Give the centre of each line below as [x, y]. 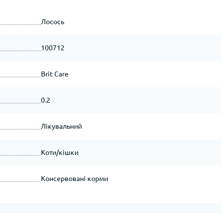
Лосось [52, 22]
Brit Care [55, 74]
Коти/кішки [59, 152]
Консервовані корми [74, 179]
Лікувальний [61, 126]
